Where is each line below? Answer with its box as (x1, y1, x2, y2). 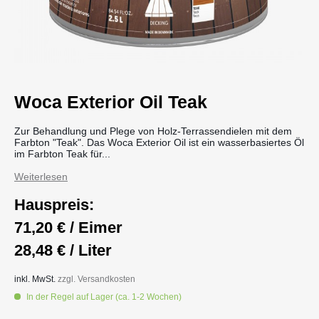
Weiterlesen (14, 170, 68, 182)
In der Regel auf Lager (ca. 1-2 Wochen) (24, 292, 182, 303)
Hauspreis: (14, 195, 94, 214)
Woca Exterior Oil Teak (14, 91, 207, 112)
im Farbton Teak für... (14, 147, 110, 159)
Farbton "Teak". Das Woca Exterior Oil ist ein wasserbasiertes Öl (14, 136, 304, 148)
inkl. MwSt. (14, 274, 58, 285)
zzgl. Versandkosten (58, 274, 135, 285)
